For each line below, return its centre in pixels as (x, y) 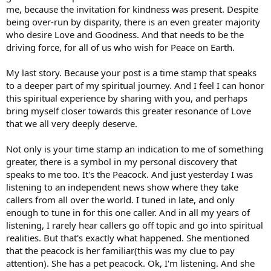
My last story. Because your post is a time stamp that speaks (131, 73)
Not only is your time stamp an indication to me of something (135, 149)
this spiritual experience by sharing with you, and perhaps (127, 98)
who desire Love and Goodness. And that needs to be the (125, 34)
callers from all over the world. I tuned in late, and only (120, 200)
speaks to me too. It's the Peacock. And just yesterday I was (129, 174)
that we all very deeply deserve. (72, 123)
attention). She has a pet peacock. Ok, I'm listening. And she (130, 263)
